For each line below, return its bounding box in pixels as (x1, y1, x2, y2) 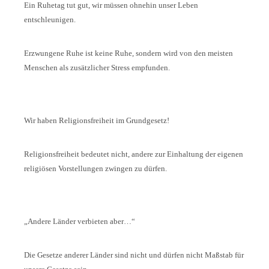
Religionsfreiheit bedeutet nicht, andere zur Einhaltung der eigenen (23, 150, 243, 159)
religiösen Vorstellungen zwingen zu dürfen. (23, 164, 167, 174)
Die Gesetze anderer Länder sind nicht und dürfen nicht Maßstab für (23, 250, 244, 260)
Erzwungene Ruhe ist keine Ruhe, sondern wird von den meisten (23, 49, 233, 58)
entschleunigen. (23, 15, 76, 25)
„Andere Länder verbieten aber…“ (23, 217, 135, 226)
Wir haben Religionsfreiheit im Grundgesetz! (23, 116, 169, 125)
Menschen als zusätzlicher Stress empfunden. (23, 63, 170, 73)
